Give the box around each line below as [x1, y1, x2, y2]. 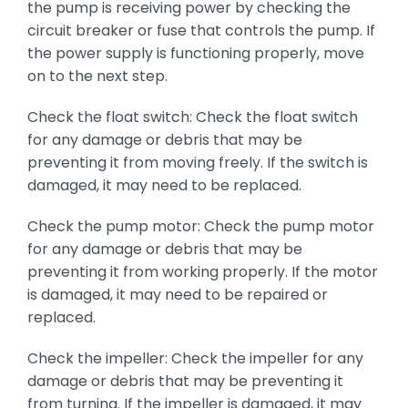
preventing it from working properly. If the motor [26, 261, 378, 283]
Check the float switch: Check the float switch [26, 107, 358, 128]
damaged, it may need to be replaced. [26, 175, 301, 197]
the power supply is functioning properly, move [26, 43, 364, 65]
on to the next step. [26, 66, 168, 87]
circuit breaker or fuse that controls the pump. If [26, 20, 375, 42]
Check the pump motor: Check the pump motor [26, 216, 374, 238]
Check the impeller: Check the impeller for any [26, 348, 363, 370]
